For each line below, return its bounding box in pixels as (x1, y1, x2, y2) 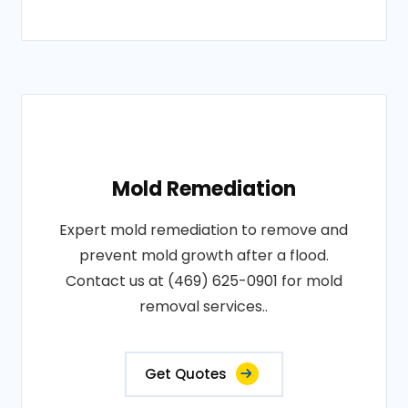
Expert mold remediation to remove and (59, 219, 349, 240)
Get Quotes (144, 364, 227, 383)
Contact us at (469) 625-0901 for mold (65, 270, 342, 291)
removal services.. (139, 296, 269, 317)
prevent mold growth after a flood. (78, 245, 329, 266)
